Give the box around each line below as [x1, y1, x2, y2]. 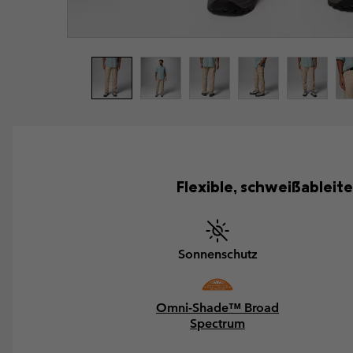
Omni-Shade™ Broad [156, 300, 279, 316]
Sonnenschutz [177, 247, 258, 262]
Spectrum [190, 316, 245, 332]
